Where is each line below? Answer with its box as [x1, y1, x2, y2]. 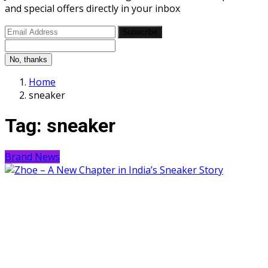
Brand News [5, 150, 60, 163]
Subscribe [123, 28, 157, 37]
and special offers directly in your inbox [5, 2, 180, 16]
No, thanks [10, 55, 47, 65]
